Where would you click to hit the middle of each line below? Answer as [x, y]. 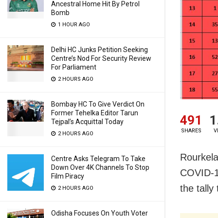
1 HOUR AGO [73, 25]
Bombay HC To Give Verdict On [98, 104]
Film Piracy [68, 176]
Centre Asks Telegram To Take [98, 159]
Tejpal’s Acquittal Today [87, 122]
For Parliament [74, 67]
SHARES [191, 130]
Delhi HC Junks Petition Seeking [100, 50]
